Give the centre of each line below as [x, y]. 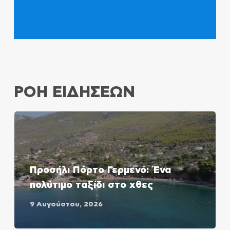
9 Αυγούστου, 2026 [66, 204]
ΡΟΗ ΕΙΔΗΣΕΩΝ [74, 92]
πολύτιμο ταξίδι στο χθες [91, 185]
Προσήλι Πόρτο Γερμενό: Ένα [100, 170]
